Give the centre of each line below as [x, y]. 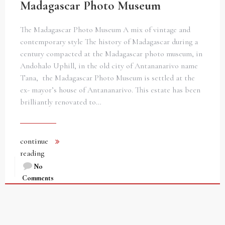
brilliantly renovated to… [61, 102]
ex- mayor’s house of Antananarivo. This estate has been [110, 90]
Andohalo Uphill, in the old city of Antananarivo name [109, 66]
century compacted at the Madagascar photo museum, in [111, 54]
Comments [38, 178]
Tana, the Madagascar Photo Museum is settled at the [107, 78]
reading [32, 153]
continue [34, 141]
